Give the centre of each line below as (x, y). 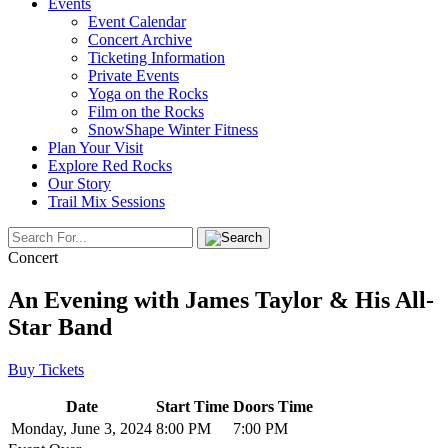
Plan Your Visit (95, 147)
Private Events (133, 75)
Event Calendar (137, 21)
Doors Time (273, 406)
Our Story (79, 183)
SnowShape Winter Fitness (173, 129)
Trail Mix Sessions (106, 201)
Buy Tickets (46, 369)
